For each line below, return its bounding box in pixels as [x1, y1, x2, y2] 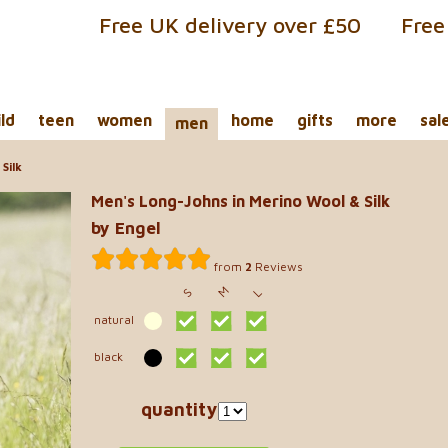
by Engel [91, 218, 161, 239]
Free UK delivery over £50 [99, 12, 361, 38]
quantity [140, 398, 217, 420]
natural [94, 311, 134, 327]
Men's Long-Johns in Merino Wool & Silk [91, 191, 390, 210]
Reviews [252, 258, 303, 274]
